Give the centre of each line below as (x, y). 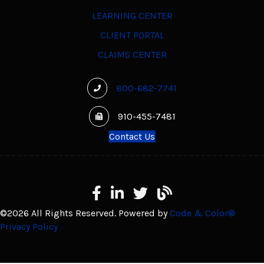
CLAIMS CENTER (132, 54)
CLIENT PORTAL (132, 35)
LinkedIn (129, 192)
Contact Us (132, 136)
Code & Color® (202, 213)
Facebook (112, 192)
